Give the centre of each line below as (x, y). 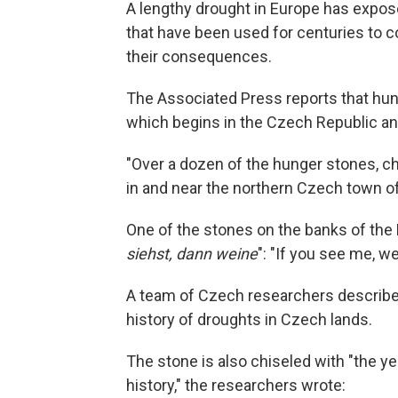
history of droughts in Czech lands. (249, 319)
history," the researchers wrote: (236, 385)
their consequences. (199, 56)
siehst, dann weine (192, 253)
